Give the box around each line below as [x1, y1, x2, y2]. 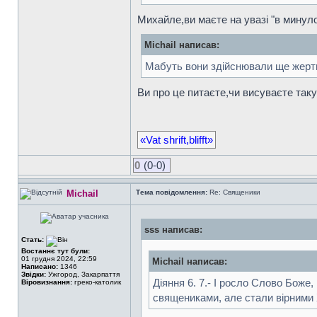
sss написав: [144, 224, 202, 235]
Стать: [21, 236, 46, 243]
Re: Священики [207, 188, 260, 196]
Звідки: [21, 270, 46, 278]
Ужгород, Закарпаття [46, 270, 120, 278]
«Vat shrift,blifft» [140, 134, 213, 146]
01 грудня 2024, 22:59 [21, 255, 97, 263]
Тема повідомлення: [136, 188, 207, 196]
